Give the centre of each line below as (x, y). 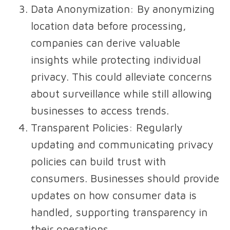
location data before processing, (109, 26)
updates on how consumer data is (114, 195)
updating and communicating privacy (122, 145)
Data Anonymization (80, 9)
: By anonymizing (172, 9)
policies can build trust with (98, 161)
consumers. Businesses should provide (125, 178)
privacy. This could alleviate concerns (121, 77)
